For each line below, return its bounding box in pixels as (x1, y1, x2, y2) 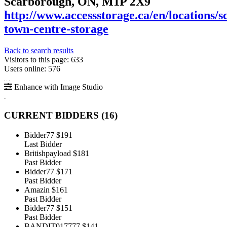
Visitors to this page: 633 (4, 55, 83, 64)
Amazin (24, 185, 50, 195)
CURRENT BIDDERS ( (4, 110, 104, 121)
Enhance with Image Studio (12, 82, 103, 91)
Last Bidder (24, 140, 62, 149)
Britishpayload (24, 149, 71, 158)
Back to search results (4, 46, 73, 55)
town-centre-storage (4, 22, 108, 35)
